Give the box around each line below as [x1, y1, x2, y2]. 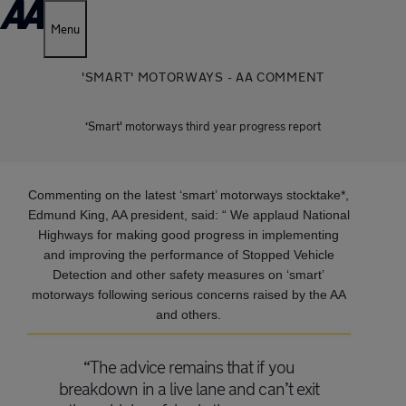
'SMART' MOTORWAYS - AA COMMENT [82, 69, 324, 84]
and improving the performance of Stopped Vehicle [43, 247, 334, 262]
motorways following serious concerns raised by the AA [31, 287, 346, 302]
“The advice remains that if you [83, 357, 295, 377]
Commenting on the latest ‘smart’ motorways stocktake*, [28, 188, 350, 202]
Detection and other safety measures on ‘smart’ [53, 267, 325, 282]
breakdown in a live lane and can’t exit [59, 379, 319, 399]
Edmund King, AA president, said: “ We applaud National [27, 208, 350, 222]
